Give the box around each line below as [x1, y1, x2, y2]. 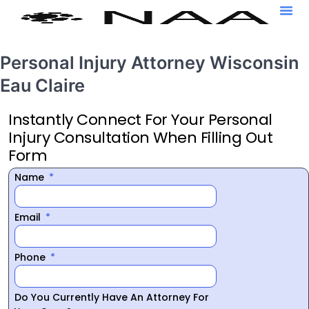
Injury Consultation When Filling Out [8, 126, 272, 148]
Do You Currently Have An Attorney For [14, 290, 209, 304]
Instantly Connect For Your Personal [8, 108, 272, 130]
